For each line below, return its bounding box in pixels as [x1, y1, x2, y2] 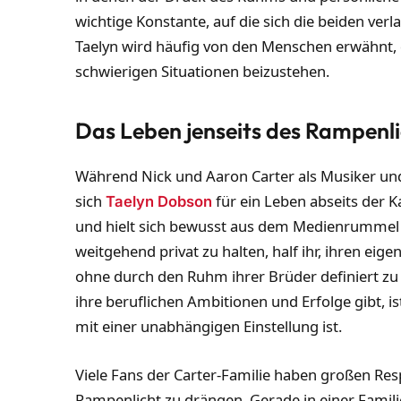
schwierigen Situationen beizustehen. [75, 60, 330, 81]
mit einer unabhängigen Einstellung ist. [75, 315, 343, 337]
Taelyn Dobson [106, 192, 213, 210]
